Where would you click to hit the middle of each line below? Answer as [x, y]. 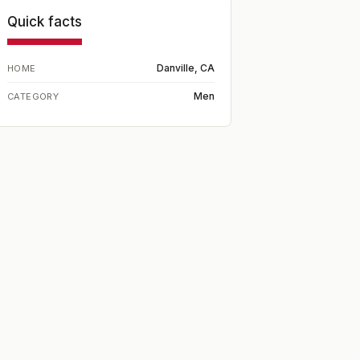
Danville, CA [186, 68]
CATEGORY [33, 96]
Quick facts [45, 22]
